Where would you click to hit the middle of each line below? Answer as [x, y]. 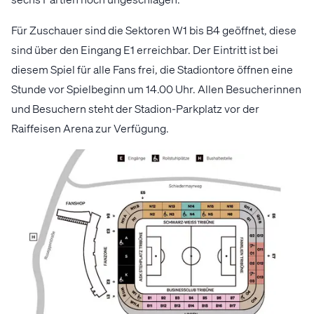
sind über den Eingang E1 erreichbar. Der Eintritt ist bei [145, 49]
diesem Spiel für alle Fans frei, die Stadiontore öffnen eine [152, 69]
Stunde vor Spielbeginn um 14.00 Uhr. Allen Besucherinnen [156, 88]
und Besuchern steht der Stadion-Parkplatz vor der [135, 108]
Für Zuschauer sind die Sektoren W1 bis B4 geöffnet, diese [154, 29]
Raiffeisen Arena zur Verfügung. [91, 128]
